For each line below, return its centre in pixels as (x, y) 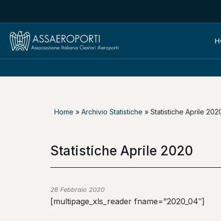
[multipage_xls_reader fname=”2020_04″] (128, 201)
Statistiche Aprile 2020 (122, 151)
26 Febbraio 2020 (77, 189)
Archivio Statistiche (112, 112)
